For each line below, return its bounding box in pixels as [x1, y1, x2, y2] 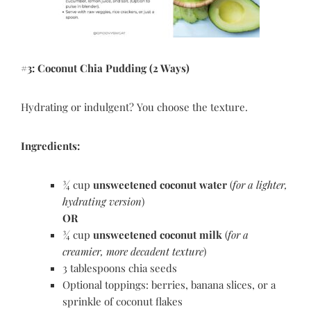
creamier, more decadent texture [62, 244, 203, 258]
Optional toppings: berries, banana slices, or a [62, 277, 276, 292]
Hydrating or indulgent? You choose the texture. [21, 99, 248, 114]
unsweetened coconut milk [93, 227, 222, 242]
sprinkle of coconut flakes [62, 294, 183, 308]
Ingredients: [21, 138, 80, 153]
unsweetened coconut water [93, 177, 227, 192]
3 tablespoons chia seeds [62, 260, 177, 275]
